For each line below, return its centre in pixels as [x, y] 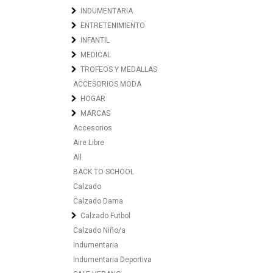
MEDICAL [96, 55]
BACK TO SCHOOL [104, 172]
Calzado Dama [98, 201]
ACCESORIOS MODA [107, 84]
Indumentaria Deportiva [112, 260]
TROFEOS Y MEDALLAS [119, 69]
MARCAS [95, 113]
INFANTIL [95, 40]
